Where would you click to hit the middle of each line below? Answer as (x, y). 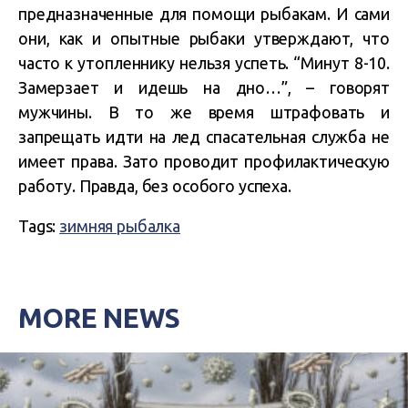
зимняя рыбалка (120, 226)
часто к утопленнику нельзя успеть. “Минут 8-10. (204, 63)
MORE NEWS (99, 318)
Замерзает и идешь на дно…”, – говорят (204, 87)
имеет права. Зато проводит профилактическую (204, 161)
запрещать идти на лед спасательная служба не (204, 137)
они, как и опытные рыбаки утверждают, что (204, 38)
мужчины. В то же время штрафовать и (204, 112)
